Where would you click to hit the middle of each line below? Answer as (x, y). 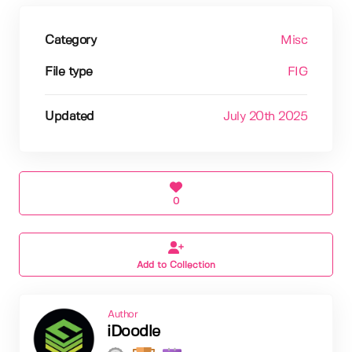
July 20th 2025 (265, 116)
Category (70, 40)
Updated (70, 116)
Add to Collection (176, 265)
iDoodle (134, 332)
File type (69, 71)
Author (123, 314)
